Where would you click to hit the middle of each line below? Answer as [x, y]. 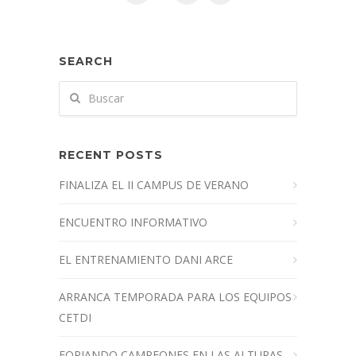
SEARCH [86, 62]
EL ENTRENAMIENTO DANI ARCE [146, 260]
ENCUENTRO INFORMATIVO [133, 222]
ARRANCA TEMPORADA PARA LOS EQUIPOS [175, 297]
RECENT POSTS [111, 155]
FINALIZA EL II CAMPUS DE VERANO [154, 185]
